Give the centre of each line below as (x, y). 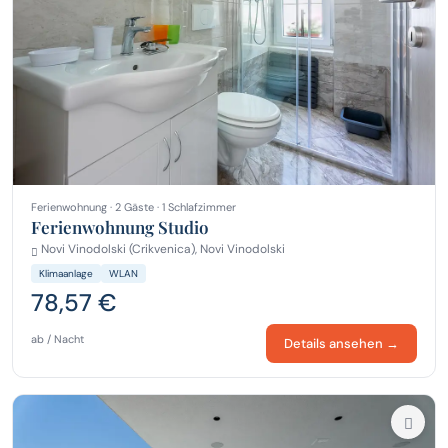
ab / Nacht (57, 339)
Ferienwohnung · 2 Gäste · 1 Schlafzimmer (133, 207)
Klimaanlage (66, 274)
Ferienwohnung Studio (120, 227)
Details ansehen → (341, 344)
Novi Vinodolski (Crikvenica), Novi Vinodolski (161, 249)
